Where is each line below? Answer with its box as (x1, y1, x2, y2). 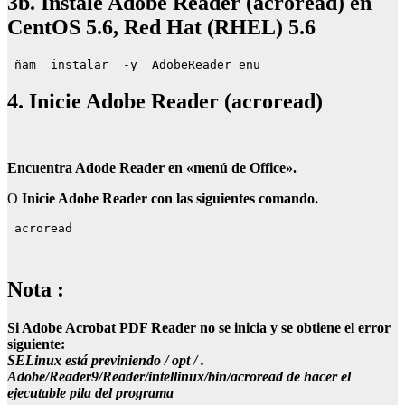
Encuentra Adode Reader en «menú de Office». (7, 160, 297, 176)
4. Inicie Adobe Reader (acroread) (7, 89, 323, 114)
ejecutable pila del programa (7, 384, 174, 400)
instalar (43, 58, 116, 72)
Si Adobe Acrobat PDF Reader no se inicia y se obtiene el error (7, 319, 391, 335)
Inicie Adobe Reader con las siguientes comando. (22, 191, 318, 207)
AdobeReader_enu (145, 58, 268, 72)
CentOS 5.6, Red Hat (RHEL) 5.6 (7, 15, 316, 40)
